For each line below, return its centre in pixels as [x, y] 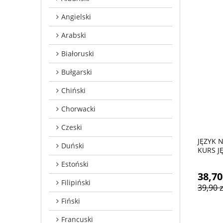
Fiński [71, 201]
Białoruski [78, 53]
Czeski [72, 127]
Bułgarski [77, 72]
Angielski [76, 16]
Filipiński [76, 182]
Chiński [73, 90]
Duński [73, 145]
